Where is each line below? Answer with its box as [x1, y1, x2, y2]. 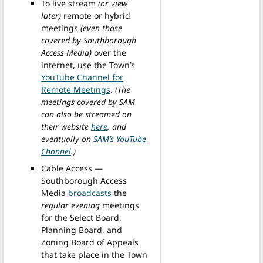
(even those [80, 22, 123, 34]
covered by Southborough [41, 35, 137, 46]
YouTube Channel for [41, 72, 124, 83]
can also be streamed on [41, 109, 132, 120]
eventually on [41, 133, 94, 145]
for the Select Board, [41, 212, 122, 224]
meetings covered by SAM [41, 96, 136, 108]
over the [92, 47, 127, 59]
